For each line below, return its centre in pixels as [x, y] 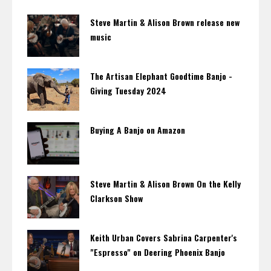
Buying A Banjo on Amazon [137, 130]
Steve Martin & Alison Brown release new [165, 22]
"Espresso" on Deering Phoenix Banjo [157, 252]
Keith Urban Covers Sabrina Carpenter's [163, 238]
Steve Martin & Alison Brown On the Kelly [165, 184]
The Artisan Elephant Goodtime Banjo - [161, 76]
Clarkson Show [116, 198]
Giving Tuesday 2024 [128, 91]
